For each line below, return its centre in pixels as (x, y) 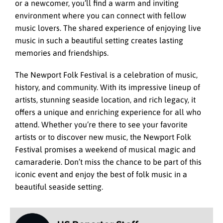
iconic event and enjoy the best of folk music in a (101, 174)
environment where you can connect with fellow (101, 15)
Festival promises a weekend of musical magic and (105, 150)
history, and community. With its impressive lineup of (108, 87)
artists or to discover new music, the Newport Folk (103, 137)
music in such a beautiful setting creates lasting (99, 40)
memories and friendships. (62, 53)
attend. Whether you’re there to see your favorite (101, 125)
